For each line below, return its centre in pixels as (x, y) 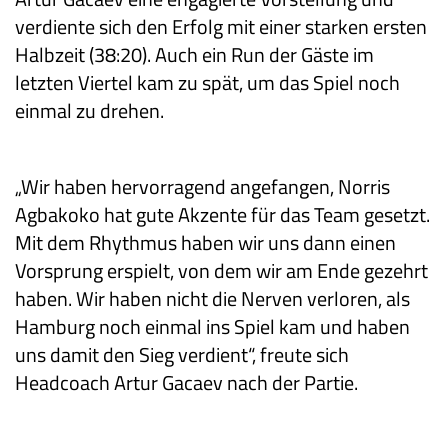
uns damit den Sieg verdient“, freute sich (182, 354)
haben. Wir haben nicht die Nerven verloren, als (212, 298)
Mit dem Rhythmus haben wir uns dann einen (205, 242)
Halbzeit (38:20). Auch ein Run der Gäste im (194, 54)
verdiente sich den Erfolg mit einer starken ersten (221, 26)
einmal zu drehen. (89, 110)
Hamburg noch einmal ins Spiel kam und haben (212, 326)
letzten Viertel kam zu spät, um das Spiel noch (207, 82)
